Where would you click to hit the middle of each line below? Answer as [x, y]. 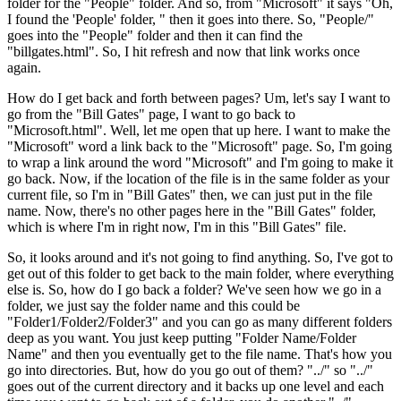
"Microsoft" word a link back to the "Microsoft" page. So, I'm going [200, 147]
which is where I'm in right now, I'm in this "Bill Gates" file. [177, 227]
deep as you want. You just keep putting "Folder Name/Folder [182, 338]
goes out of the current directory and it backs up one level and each [196, 387]
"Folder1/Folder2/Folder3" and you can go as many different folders [200, 322]
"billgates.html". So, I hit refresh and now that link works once [183, 52]
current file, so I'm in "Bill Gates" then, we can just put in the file [190, 195]
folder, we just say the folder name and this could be [154, 306]
